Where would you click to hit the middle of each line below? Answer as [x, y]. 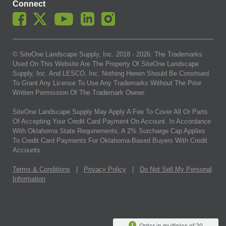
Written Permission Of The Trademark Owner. [79, 92]
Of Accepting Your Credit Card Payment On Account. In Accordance [112, 121]
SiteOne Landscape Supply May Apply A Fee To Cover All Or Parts [110, 111]
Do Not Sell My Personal [176, 169]
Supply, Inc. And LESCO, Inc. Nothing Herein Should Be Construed [111, 73]
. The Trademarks [176, 54]
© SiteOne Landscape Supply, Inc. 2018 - [74, 54]
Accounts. [27, 150]
